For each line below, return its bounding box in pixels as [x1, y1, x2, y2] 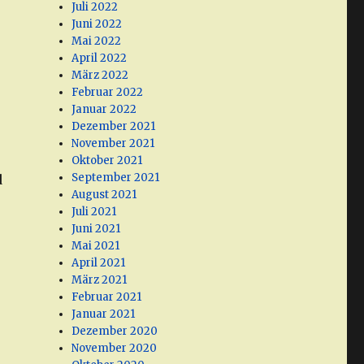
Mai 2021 [71, 239, 120, 253]
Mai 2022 [71, 34, 122, 49]
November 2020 [71, 341, 158, 356]
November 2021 [71, 136, 155, 151]
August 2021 [71, 188, 137, 202]
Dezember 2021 [71, 119, 156, 134]
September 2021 [71, 171, 160, 185]
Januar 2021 [71, 307, 136, 322]
